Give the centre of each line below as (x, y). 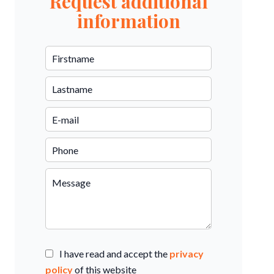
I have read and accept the (114, 254)
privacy (187, 254)
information (128, 21)
